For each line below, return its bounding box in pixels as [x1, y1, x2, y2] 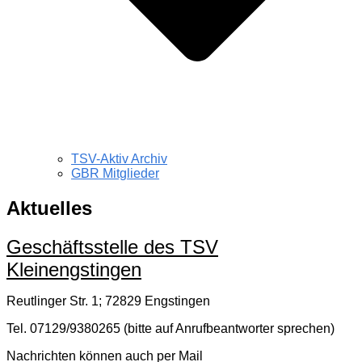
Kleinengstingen [6, 258, 141, 280]
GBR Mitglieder [71, 166, 159, 181]
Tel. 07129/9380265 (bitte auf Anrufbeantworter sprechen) [6, 321, 335, 335]
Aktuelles [6, 197, 92, 220]
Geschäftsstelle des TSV [6, 235, 218, 258]
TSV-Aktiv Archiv [71, 152, 167, 166]
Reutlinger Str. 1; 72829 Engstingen [6, 293, 210, 308]
